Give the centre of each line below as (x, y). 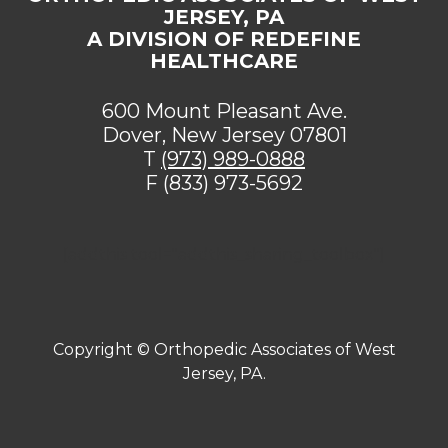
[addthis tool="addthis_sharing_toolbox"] (224, 255)
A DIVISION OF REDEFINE (224, 39)
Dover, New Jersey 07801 (224, 135)
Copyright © (103, 350)
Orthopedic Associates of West (274, 350)
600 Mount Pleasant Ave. (224, 111)
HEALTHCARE (224, 61)
